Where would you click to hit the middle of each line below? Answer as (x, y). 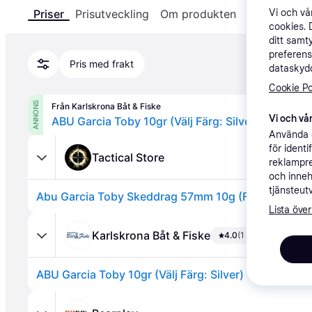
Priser (49, 14)
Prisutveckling (112, 14)
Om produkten (198, 14)
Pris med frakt (102, 64)
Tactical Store (128, 157)
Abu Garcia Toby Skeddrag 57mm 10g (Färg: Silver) (171, 196)
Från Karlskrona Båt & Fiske (106, 106)
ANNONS (36, 115)
